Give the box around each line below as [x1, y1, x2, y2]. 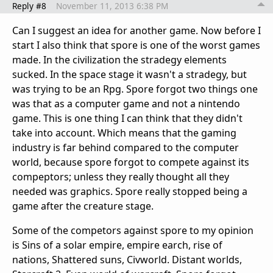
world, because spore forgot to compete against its [12, 155, 249, 169]
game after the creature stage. [12, 199, 154, 213]
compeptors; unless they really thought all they [12, 170, 229, 184]
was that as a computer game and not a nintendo [12, 97, 240, 111]
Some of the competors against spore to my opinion [12, 224, 253, 238]
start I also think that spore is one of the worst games [12, 38, 260, 52]
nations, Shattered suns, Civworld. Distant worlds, [12, 253, 242, 267]
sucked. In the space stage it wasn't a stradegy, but [12, 68, 247, 82]
